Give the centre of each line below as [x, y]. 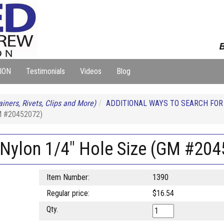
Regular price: [68, 193]
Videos [91, 71]
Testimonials [45, 71]
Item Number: [68, 177]
